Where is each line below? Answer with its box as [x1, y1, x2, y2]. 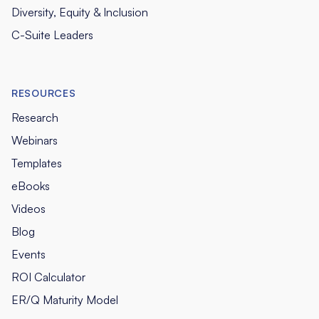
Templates [11, 155, 62, 170]
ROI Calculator [11, 269, 85, 284]
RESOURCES [11, 86, 76, 99]
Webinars [11, 132, 58, 147]
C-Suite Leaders [11, 27, 93, 42]
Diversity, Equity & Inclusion [11, 4, 148, 19]
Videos [11, 201, 46, 216]
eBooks [11, 178, 50, 193]
